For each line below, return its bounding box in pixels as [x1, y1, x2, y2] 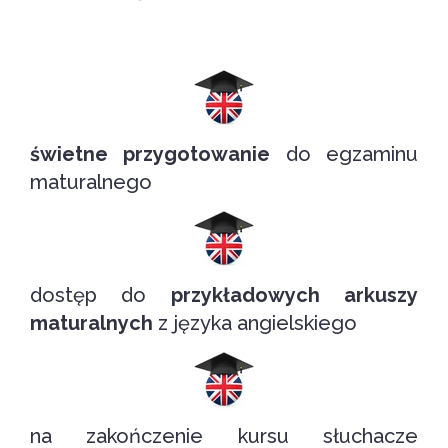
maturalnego [30, 170, 152, 195]
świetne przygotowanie [30, 142, 271, 167]
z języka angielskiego [153, 311, 357, 336]
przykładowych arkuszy [170, 283, 419, 308]
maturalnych [30, 311, 153, 336]
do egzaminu [270, 142, 419, 167]
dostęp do [30, 283, 171, 308]
